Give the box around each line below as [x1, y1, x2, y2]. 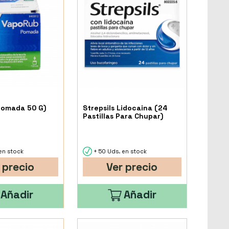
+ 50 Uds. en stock [91, 147, 147, 155]
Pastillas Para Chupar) [82, 111, 163, 121]
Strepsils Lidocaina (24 [82, 103, 168, 112]
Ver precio [106, 159, 158, 174]
